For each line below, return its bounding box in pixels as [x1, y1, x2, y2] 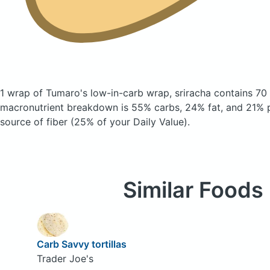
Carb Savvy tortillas [36, 237, 127, 250]
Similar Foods [122, 177, 263, 203]
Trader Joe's [36, 252, 93, 265]
